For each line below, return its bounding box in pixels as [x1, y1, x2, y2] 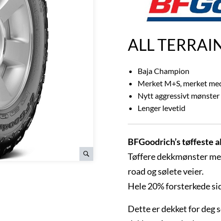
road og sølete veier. [128, 165, 204, 177]
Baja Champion [138, 66, 189, 75]
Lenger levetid [138, 103, 185, 112]
